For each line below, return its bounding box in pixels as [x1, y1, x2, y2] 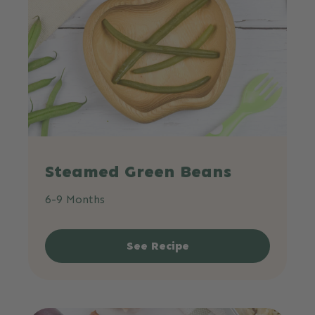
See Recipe [126, 238, 189, 252]
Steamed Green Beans [45, 160, 231, 181]
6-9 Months [45, 192, 105, 206]
